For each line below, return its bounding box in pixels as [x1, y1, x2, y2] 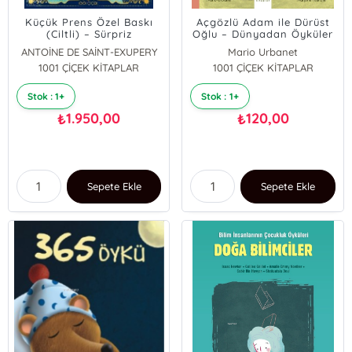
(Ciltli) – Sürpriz [46, 27, 132, 40]
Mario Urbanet [228, 46, 299, 58]
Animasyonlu [53, 39, 124, 52]
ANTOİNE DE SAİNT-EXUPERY [20, 46, 157, 58]
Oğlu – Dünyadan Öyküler [192, 27, 334, 40]
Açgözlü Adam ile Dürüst [196, 16, 330, 28]
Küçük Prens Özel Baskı [24, 16, 153, 28]
